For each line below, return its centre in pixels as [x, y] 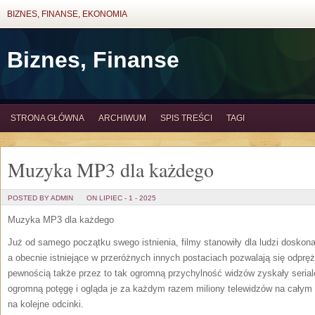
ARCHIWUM [122, 118]
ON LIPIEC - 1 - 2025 [121, 198]
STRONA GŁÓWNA [47, 118]
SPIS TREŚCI [186, 118]
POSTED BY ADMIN [40, 198]
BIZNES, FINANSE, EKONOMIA [67, 14]
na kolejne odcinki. [46, 304]
